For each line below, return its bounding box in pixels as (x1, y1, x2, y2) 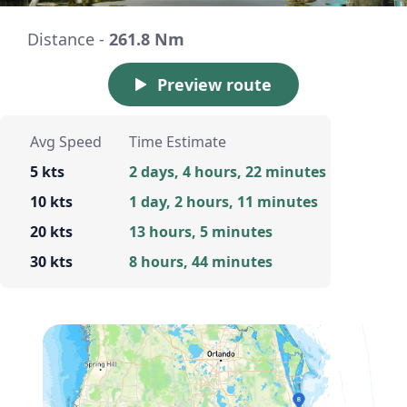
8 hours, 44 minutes (128, 252, 273, 273)
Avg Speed (30, 132, 102, 153)
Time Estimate (128, 132, 226, 153)
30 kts (30, 252, 73, 273)
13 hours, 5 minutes (128, 222, 273, 243)
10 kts (30, 192, 73, 213)
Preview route (157, 74, 272, 96)
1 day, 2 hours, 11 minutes (128, 192, 318, 213)
